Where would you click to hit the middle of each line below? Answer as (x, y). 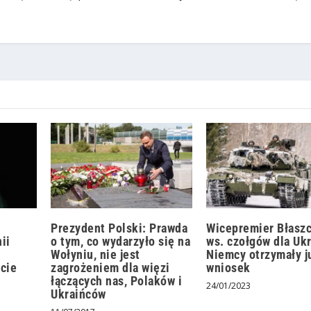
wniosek (228, 267)
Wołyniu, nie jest (95, 254)
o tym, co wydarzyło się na (121, 241)
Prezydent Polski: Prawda (119, 228)
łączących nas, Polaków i (117, 280)
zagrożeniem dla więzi (110, 267)
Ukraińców (78, 294)
